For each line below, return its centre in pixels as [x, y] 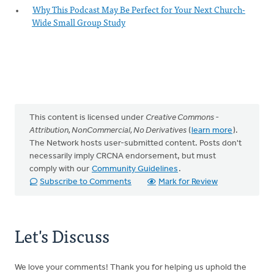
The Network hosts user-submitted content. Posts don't [135, 143]
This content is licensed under [87, 118]
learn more [212, 131]
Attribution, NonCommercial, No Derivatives [108, 131]
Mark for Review [188, 182]
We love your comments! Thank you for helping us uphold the [131, 268]
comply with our [60, 169]
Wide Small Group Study [79, 22]
